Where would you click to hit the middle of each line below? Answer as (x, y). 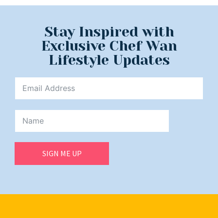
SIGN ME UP (62, 154)
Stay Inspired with (109, 31)
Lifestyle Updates (109, 60)
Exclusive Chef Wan (109, 45)
